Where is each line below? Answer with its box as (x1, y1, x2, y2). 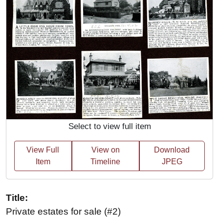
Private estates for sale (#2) (6, 206, 121, 217)
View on (91, 146, 120, 154)
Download (154, 146, 190, 154)
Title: (6, 193, 28, 203)
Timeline (90, 157, 121, 166)
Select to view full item (68, 122, 151, 131)
